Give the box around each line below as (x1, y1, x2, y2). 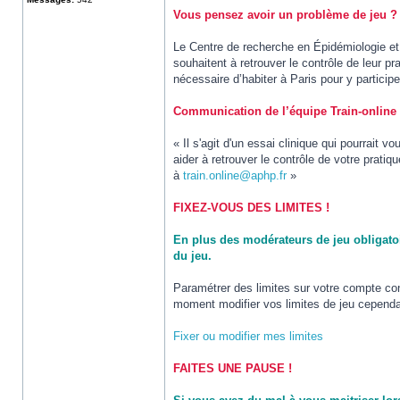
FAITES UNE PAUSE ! (173, 362, 292, 375)
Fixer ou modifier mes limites (173, 329, 323, 343)
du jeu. (173, 249, 212, 262)
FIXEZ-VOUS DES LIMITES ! (173, 201, 329, 214)
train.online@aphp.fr (183, 169, 287, 182)
